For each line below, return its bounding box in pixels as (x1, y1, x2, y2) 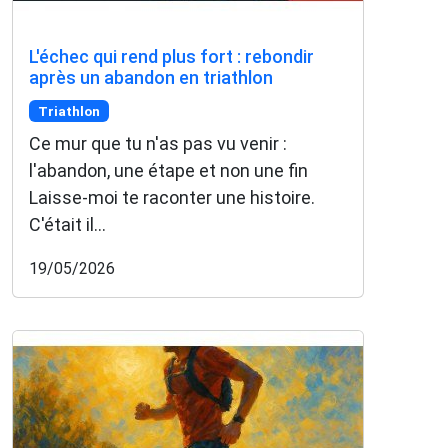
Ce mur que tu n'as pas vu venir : (29, 133, 287, 155)
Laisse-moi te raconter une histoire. (29, 187, 315, 209)
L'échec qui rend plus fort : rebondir (29, 45, 314, 67)
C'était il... (29, 214, 106, 236)
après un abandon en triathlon (29, 66, 273, 88)
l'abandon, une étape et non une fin (29, 160, 308, 182)
